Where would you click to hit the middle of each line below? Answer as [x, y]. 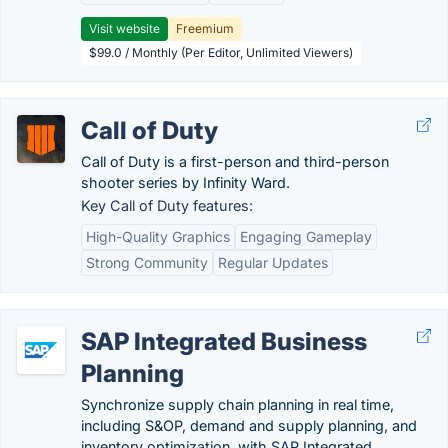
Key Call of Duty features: [167, 205]
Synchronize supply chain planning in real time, [237, 404]
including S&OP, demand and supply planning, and [249, 425]
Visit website [124, 28]
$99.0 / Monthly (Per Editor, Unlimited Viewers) [221, 52]
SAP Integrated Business [224, 341]
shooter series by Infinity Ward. [185, 182]
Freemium [205, 28]
